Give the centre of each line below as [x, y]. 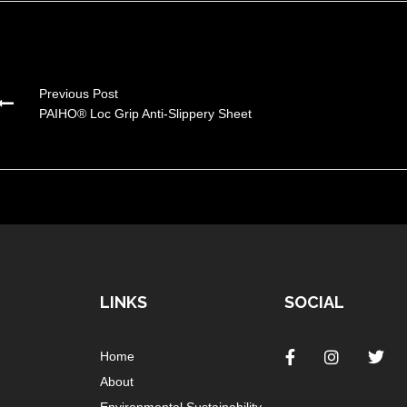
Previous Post [79, 93]
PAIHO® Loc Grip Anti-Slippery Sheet [145, 113]
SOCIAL [315, 302]
